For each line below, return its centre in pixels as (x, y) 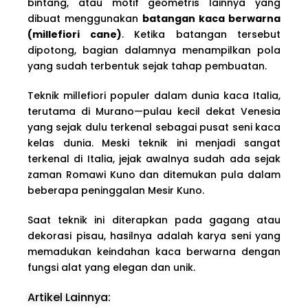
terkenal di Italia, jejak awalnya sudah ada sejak (154, 158)
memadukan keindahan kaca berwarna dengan (154, 251)
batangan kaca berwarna (211, 18)
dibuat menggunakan (85, 18)
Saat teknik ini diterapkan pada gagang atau (154, 220)
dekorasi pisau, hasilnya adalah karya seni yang (154, 235)
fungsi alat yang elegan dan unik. (111, 267)
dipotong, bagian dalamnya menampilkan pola (154, 50)
